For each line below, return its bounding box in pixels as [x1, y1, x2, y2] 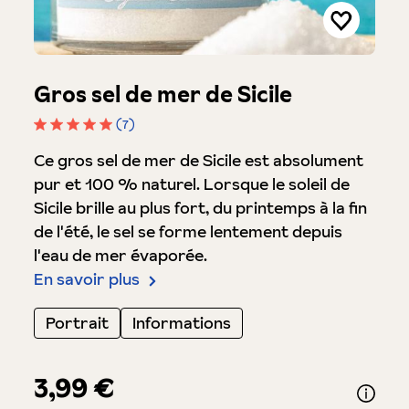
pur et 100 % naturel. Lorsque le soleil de [33, 173, 350, 195]
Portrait [45, 311, 109, 334]
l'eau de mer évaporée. [33, 244, 207, 267]
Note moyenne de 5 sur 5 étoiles [32, 132, 278, 155]
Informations [131, 311, 231, 334]
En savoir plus [33, 267, 140, 290]
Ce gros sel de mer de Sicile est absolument [33, 149, 363, 172]
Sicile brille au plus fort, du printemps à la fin [33, 196, 367, 219]
